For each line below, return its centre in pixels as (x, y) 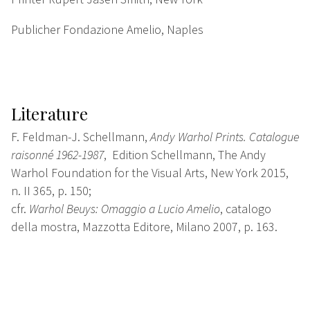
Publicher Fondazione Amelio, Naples (107, 30)
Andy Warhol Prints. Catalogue (225, 137)
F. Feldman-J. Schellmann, (81, 137)
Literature (49, 114)
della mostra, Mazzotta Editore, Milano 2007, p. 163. (144, 227)
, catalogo (246, 209)
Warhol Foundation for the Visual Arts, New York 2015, (150, 173)
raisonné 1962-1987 (57, 155)
